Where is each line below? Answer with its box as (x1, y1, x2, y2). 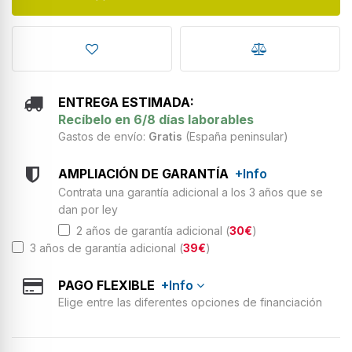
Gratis (148, 129, 182, 143)
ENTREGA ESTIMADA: (58, 93, 194, 110)
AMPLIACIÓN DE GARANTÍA (58, 165, 235, 181)
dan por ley (58, 202, 118, 216)
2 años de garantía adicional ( (70, 223, 229, 237)
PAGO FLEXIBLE (58, 277, 161, 293)
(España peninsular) (182, 129, 288, 143)
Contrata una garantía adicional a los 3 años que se (58, 185, 323, 199)
